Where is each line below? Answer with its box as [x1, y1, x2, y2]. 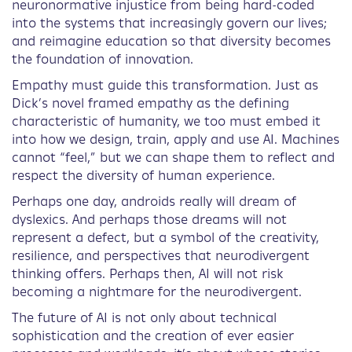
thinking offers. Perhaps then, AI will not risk [12, 268, 283, 281]
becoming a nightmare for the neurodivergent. [12, 286, 302, 299]
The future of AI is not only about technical [12, 312, 277, 325]
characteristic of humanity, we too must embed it [12, 115, 321, 129]
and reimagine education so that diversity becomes [12, 35, 331, 49]
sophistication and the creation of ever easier [12, 330, 294, 343]
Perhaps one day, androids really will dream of [12, 196, 296, 209]
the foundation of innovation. [12, 53, 193, 67]
